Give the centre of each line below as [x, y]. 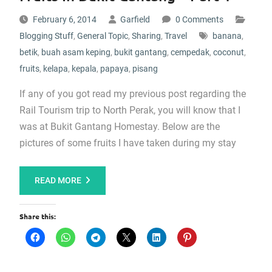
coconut [228, 52]
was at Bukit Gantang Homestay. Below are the [119, 127]
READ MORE [58, 180]
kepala [84, 69]
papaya [114, 69]
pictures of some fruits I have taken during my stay [127, 143]
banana [227, 36]
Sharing [146, 36]
